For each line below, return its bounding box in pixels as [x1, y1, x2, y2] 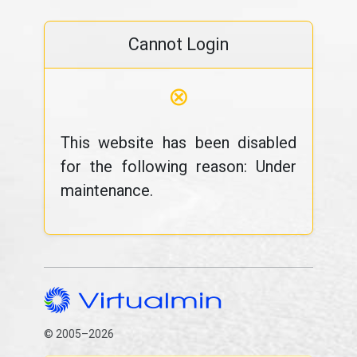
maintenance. [60, 181, 153, 200]
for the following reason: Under [60, 157, 297, 176]
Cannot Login [128, 34, 229, 54]
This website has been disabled [60, 133, 297, 152]
